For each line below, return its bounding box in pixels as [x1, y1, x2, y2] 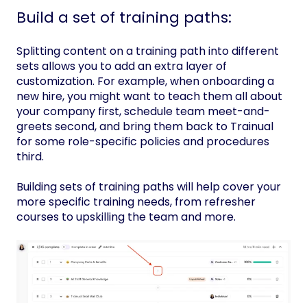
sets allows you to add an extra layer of [16, 58, 227, 75]
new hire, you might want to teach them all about [16, 88, 282, 105]
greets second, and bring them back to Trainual [16, 119, 273, 135]
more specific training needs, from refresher [16, 194, 256, 210]
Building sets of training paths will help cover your [16, 179, 281, 195]
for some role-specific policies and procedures [16, 134, 269, 150]
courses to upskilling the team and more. [16, 209, 236, 225]
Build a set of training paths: [16, 6, 232, 28]
